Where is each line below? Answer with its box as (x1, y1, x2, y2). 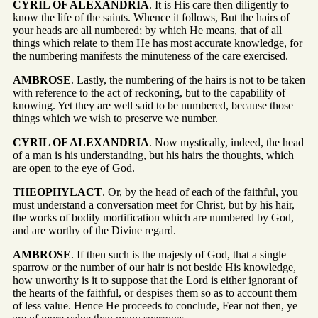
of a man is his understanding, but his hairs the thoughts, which (13, 148, 294, 161)
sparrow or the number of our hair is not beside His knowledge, (13, 261, 296, 273)
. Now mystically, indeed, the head (149, 136, 304, 148)
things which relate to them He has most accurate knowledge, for (13, 36, 302, 49)
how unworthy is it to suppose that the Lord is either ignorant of (13, 273, 297, 286)
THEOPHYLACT (13, 185, 102, 198)
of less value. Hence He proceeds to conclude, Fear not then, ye (13, 299, 297, 312)
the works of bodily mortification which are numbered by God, (13, 211, 294, 224)
